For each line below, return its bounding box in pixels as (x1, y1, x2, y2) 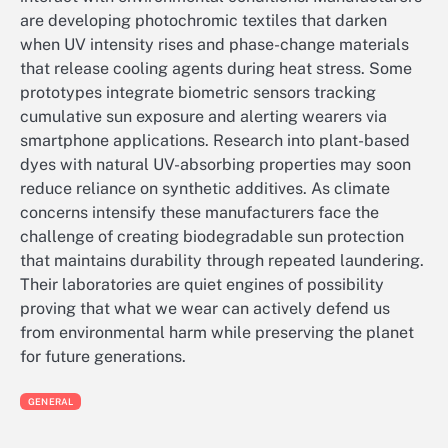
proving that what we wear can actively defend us (20, 298, 390, 318)
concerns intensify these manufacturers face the (20, 202, 379, 222)
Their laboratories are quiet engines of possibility (20, 274, 384, 294)
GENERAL (28, 395, 74, 407)
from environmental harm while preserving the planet (20, 322, 414, 342)
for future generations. (20, 346, 186, 366)
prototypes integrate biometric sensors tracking (20, 82, 376, 102)
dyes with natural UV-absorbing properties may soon (20, 154, 411, 174)
